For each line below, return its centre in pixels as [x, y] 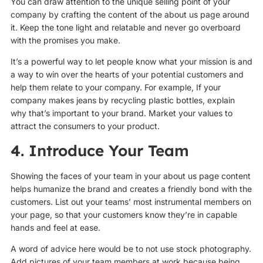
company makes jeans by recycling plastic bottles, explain [122, 100]
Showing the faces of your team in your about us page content [130, 176]
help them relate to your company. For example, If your [115, 87]
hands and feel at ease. [55, 227]
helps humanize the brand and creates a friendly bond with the [131, 188]
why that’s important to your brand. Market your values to [121, 113]
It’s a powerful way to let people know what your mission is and [131, 62]
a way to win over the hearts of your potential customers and [127, 75]
